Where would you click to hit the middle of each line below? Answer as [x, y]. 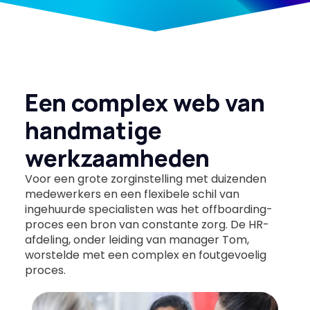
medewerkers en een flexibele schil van [132, 194]
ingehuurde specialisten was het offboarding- [148, 209]
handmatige [93, 130]
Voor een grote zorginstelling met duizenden [145, 179]
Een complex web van [145, 102]
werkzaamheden [117, 157]
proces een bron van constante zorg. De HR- [147, 224]
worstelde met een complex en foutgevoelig [145, 255]
